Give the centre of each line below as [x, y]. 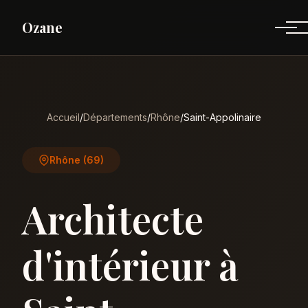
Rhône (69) [77, 160]
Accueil [63, 117]
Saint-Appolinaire [222, 117]
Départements [115, 117]
